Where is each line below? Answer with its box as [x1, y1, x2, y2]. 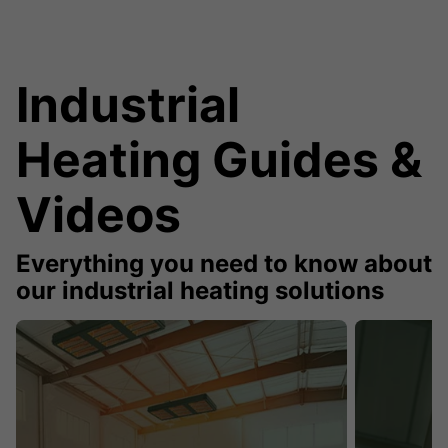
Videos [16, 184, 181, 244]
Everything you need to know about [16, 248, 432, 278]
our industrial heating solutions [16, 275, 384, 305]
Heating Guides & [16, 129, 422, 189]
